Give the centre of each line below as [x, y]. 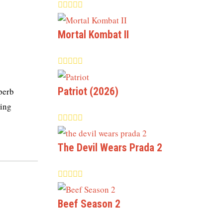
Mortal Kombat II [93, 35]
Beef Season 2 [89, 204]
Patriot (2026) [88, 91]
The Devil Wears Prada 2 [110, 147]
